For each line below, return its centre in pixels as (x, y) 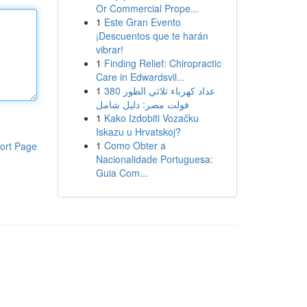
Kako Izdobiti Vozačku (151, 118)
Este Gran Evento (142, 22)
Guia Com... (122, 173)
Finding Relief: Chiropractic (162, 63)
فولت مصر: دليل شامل (142, 104)
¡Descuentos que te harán (152, 36)
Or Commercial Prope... (147, 8)
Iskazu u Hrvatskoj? (138, 132)
